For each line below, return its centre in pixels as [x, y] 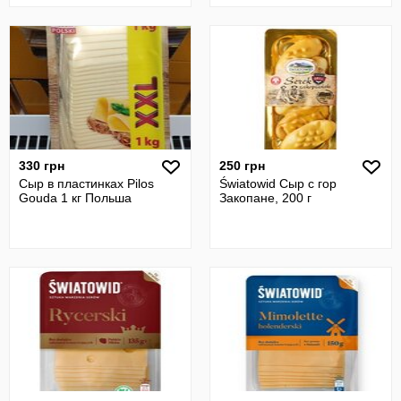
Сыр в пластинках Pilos [86, 183]
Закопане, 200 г [265, 198]
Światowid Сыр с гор [278, 183]
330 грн [42, 166]
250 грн [242, 166]
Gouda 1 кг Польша [75, 198]
